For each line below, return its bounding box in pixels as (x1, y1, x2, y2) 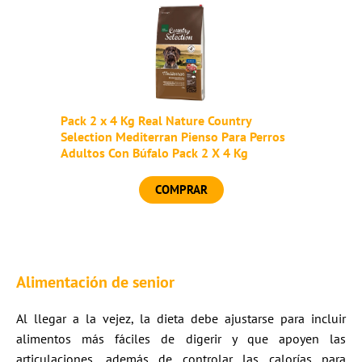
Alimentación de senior (16, 271, 175, 293)
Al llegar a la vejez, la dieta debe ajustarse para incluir (16, 310, 346, 327)
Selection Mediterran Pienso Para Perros (60, 128, 285, 145)
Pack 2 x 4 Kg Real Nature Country (60, 112, 251, 129)
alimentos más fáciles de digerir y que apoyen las (16, 330, 346, 347)
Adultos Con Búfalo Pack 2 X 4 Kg (60, 145, 248, 162)
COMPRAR (154, 182, 208, 198)
